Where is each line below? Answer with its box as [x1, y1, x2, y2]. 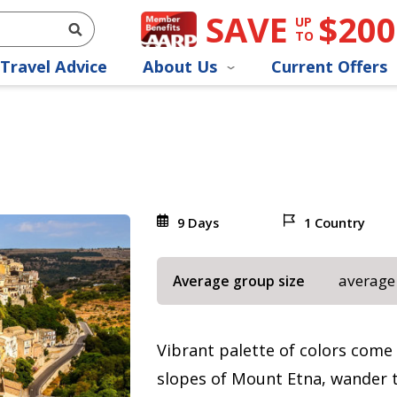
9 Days [176, 214, 219, 231]
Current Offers [271, 56, 392, 78]
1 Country [304, 214, 366, 231]
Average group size [172, 271, 305, 291]
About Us [143, 56, 222, 78]
